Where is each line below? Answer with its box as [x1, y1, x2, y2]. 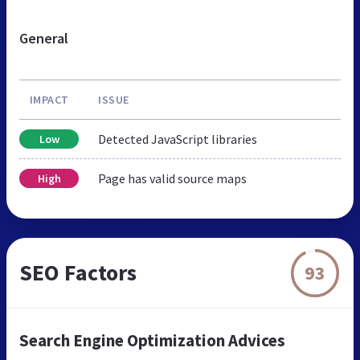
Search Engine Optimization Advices [19, 329, 285, 352]
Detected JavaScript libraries [98, 131, 257, 148]
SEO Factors [19, 258, 137, 288]
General [19, 29, 68, 48]
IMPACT [29, 92, 69, 108]
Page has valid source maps [98, 170, 247, 187]
